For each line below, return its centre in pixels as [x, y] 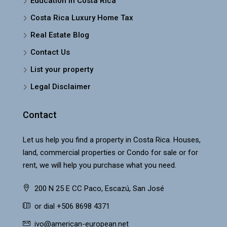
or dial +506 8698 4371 [71, 206]
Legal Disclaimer [61, 87]
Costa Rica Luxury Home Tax [82, 18]
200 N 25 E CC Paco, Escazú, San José [98, 188]
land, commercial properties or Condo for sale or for [110, 153]
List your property [62, 69]
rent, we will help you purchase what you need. [100, 165]
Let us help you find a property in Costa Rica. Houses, [112, 140]
